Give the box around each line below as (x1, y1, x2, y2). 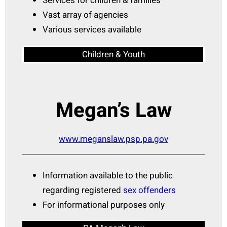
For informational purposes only (43, 198, 165, 211)
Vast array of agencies (43, 9, 128, 22)
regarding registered (43, 183, 123, 197)
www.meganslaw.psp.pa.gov (59, 133, 168, 146)
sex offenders (123, 183, 176, 197)
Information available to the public (43, 169, 173, 182)
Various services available (43, 23, 141, 36)
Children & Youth (82, 48, 145, 61)
